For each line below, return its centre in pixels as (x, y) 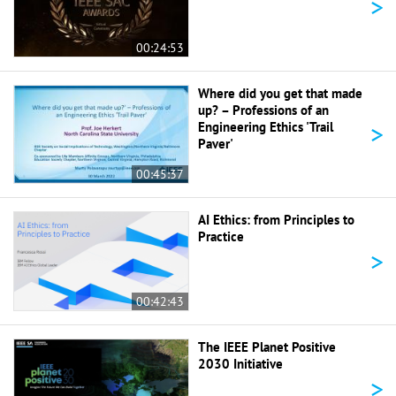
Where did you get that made (280, 93)
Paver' (216, 143)
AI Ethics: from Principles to (276, 220)
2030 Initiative (240, 364)
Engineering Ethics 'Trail (266, 126)
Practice (221, 237)
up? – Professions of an (263, 110)
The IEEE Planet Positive (267, 347)
